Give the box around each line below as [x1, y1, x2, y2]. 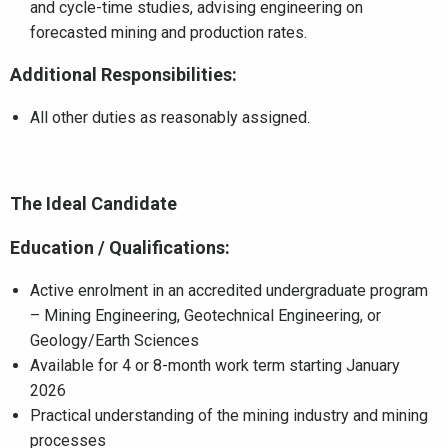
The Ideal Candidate [10, 192, 177, 214]
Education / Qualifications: [10, 236, 230, 258]
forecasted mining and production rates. [30, 22, 307, 42]
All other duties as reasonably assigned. [30, 107, 310, 127]
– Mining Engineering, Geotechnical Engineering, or [30, 305, 381, 325]
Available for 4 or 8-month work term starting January [30, 355, 400, 375]
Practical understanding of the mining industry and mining [30, 405, 428, 425]
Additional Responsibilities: [10, 63, 241, 85]
